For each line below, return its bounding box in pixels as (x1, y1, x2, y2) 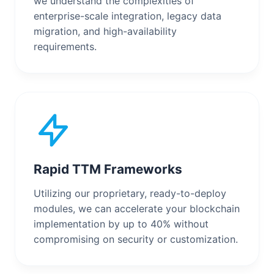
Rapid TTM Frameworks (34, 161, 182, 177)
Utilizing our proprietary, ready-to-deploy (34, 187, 226, 199)
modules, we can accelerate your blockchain (34, 202, 240, 215)
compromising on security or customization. (34, 232, 238, 245)
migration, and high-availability (34, 24, 177, 37)
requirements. (34, 40, 97, 53)
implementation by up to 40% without (34, 217, 209, 230)
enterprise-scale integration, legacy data (34, 9, 221, 22)
